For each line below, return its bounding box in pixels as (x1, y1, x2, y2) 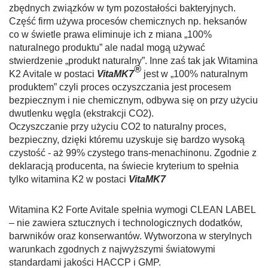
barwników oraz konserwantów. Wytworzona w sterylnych (9, 231, 252, 242)
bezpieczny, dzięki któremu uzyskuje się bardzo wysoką (9, 135, 245, 145)
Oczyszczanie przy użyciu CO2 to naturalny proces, (9, 121, 226, 132)
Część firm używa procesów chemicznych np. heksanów (9, 16, 247, 27)
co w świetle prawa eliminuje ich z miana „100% (9, 29, 212, 40)
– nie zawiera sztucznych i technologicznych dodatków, (9, 218, 242, 229)
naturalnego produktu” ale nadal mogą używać (9, 42, 205, 53)
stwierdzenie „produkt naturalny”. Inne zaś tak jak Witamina (9, 56, 258, 66)
